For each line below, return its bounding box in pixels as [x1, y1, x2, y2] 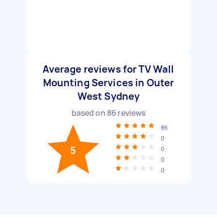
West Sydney [77, 90, 140, 103]
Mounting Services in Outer [43, 76, 174, 89]
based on [71, 108, 107, 118]
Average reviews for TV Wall [43, 62, 174, 76]
